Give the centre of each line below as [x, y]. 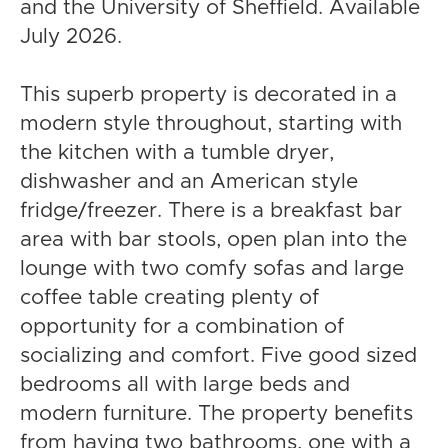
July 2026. [71, 36]
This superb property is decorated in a [208, 94]
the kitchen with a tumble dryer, [177, 152]
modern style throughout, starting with [211, 123]
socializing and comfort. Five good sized [218, 355]
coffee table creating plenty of [169, 297]
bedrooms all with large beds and [185, 384]
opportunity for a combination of [182, 326]
